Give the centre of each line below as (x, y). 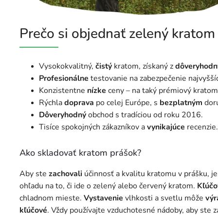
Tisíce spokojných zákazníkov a (93, 127)
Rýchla (52, 103)
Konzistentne (63, 91)
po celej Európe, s (127, 103)
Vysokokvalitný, (67, 66)
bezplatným (181, 103)
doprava (79, 103)
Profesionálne (64, 79)
